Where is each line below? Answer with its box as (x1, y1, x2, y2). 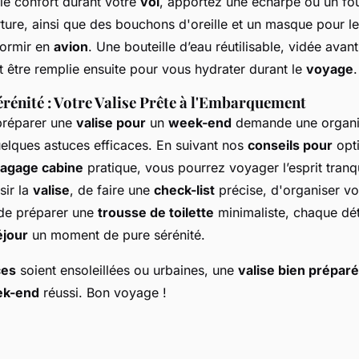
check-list (154, 182, 215, 198)
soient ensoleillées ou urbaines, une (16, 262, 238, 278)
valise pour (76, 115, 146, 131)
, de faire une (70, 182, 154, 198)
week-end (168, 115, 232, 131)
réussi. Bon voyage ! (39, 284, 167, 301)
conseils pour (248, 137, 333, 153)
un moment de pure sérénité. (28, 227, 205, 243)
